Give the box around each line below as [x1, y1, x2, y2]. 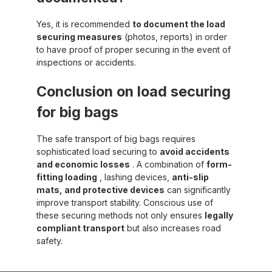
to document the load [132, 18, 225, 29]
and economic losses [36, 158, 130, 169]
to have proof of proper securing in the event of [36, 44, 231, 55]
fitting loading [36, 171, 97, 182]
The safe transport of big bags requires [36, 133, 195, 144]
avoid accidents [160, 146, 229, 157]
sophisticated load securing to [36, 146, 160, 157]
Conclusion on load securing [36, 82, 231, 100]
